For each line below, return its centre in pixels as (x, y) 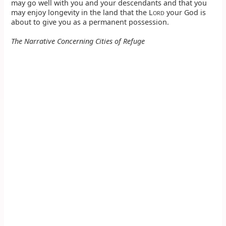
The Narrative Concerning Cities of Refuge (78, 41)
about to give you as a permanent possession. (90, 22)
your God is (185, 12)
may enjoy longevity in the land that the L (82, 12)
